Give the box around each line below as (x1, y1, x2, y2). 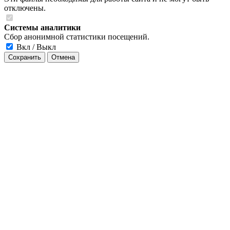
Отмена (51, 53, 75, 62)
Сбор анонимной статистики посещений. (4, 32, 149, 42)
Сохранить (8, 53, 41, 62)
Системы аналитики (4, 23, 81, 32)
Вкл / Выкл (16, 43, 56, 52)
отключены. (4, 4, 46, 13)
